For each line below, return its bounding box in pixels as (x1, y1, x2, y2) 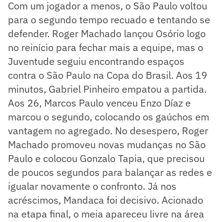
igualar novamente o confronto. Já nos (8, 179, 176, 193)
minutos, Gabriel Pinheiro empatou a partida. (8, 82, 207, 96)
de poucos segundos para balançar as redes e (8, 166, 212, 179)
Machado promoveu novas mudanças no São (8, 138, 206, 152)
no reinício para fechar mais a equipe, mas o (8, 41, 203, 55)
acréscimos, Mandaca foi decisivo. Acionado (8, 193, 203, 207)
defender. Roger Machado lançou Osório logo (8, 27, 206, 41)
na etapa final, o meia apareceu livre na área (8, 207, 204, 221)
